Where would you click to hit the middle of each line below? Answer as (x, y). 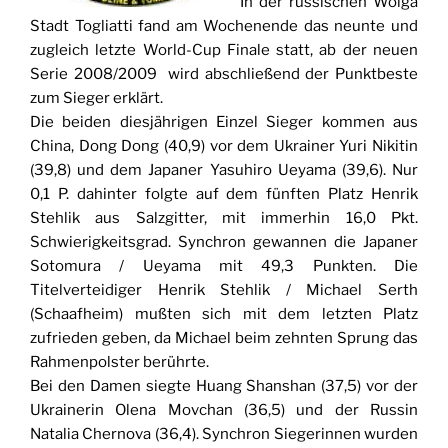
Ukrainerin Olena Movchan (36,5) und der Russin (224, 410)
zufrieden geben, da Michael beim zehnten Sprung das (224, 338)
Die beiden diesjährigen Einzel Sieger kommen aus (224, 122)
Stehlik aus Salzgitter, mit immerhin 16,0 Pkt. (224, 218)
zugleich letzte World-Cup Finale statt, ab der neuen (224, 50)
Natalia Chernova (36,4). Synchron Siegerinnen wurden (224, 434)
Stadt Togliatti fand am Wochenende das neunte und (224, 26)
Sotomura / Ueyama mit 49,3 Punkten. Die (224, 266)
